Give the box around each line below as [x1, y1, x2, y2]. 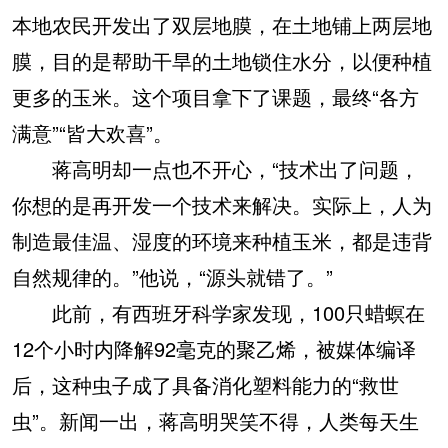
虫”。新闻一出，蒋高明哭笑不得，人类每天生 [12, 405, 419, 435]
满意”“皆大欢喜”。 [12, 117, 173, 147]
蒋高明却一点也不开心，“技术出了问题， [12, 153, 419, 183]
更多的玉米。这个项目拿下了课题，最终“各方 [12, 81, 419, 111]
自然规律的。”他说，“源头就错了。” [12, 261, 333, 291]
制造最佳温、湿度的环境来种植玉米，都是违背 [12, 225, 432, 255]
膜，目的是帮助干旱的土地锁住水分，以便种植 [12, 45, 432, 75]
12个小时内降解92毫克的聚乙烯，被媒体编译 [12, 333, 416, 363]
